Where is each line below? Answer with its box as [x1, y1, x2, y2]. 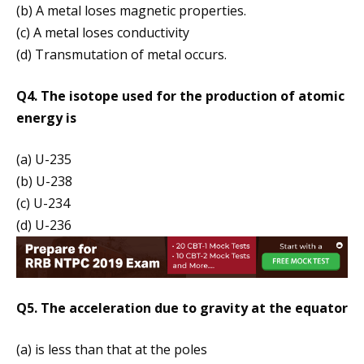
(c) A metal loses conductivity [16, 24, 189, 42]
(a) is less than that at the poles [16, 340, 207, 359]
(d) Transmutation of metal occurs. [16, 45, 227, 64]
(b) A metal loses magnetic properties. [16, 2, 246, 20]
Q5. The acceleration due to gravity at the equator [16, 299, 348, 318]
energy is [16, 109, 76, 128]
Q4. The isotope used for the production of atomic [16, 87, 344, 106]
